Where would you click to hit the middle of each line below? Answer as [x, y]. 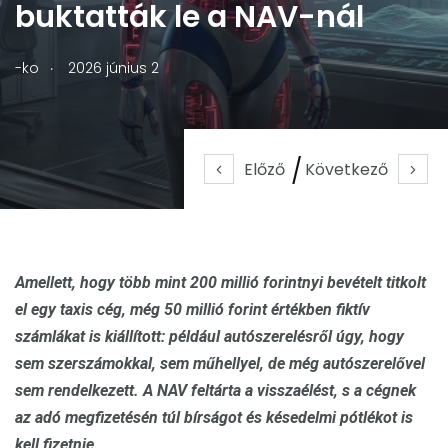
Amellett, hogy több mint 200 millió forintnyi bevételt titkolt [220, 282]
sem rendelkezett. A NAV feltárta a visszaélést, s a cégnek [215, 390]
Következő [346, 169]
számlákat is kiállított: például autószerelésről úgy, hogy [209, 336]
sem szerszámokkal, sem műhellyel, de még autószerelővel [220, 363]
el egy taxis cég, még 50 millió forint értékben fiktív [192, 309]
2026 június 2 [113, 68]
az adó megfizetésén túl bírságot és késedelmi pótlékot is [214, 417]
